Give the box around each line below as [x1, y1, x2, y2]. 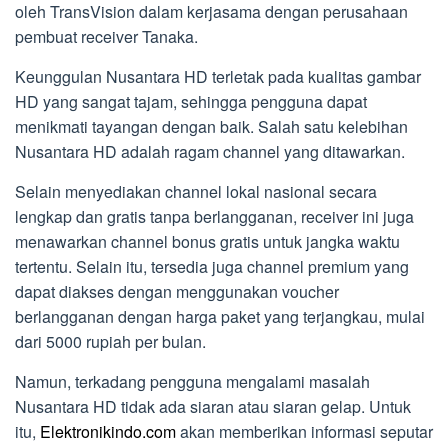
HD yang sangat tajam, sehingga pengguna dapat [15, 89, 367, 113]
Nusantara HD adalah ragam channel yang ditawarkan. [15, 139, 405, 163]
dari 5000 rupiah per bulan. [15, 329, 206, 353]
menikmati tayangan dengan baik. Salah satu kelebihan [15, 114, 408, 138]
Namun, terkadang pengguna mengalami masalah [15, 369, 370, 393]
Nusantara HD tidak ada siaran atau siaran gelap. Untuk [15, 394, 411, 418]
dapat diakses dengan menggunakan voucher [15, 279, 339, 303]
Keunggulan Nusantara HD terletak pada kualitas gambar [15, 64, 421, 88]
